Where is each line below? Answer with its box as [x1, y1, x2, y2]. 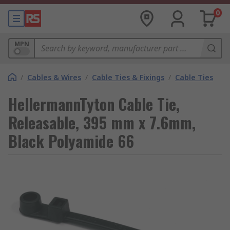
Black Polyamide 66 [8, 129, 134, 152]
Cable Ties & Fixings [92, 72, 164, 82]
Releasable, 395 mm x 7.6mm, [8, 111, 196, 134]
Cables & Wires [27, 72, 81, 82]
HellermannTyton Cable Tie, [8, 92, 180, 116]
